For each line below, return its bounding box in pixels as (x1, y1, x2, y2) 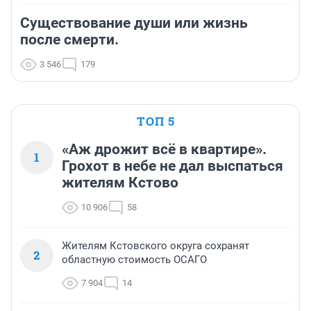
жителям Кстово (62, 174, 178, 192)
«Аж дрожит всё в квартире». (62, 141, 267, 158)
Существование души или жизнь (20, 15, 248, 32)
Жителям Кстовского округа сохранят (62, 239, 249, 253)
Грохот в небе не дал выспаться (62, 158, 283, 175)
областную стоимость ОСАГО (62, 253, 207, 267)
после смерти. (20, 31, 119, 49)
